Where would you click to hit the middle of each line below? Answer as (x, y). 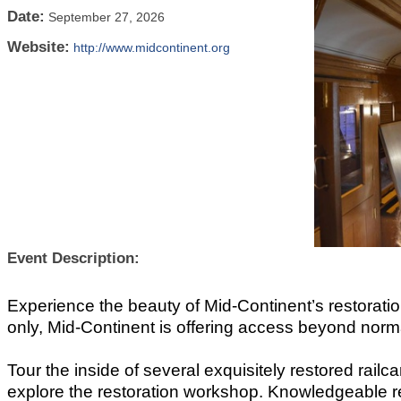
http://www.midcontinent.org (152, 47)
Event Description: (73, 258)
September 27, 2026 (107, 17)
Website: (38, 47)
